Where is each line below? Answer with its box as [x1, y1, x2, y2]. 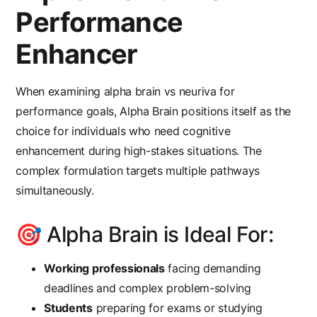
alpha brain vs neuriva [103, 84, 217, 99]
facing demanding [164, 261, 261, 276]
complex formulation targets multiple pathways [16, 163, 260, 178]
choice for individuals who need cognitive [16, 124, 231, 139]
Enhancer [16, 38, 138, 71]
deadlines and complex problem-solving [44, 281, 251, 296]
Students [44, 301, 93, 316]
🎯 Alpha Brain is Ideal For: [16, 221, 274, 248]
